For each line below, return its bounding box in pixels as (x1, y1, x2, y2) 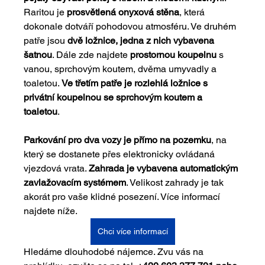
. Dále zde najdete (52, 49, 131, 60)
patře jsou (24, 34, 68, 46)
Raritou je (24, 6, 67, 18)
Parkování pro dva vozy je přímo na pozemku (24, 134, 212, 146)
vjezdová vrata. (24, 162, 89, 174)
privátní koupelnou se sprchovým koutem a (24, 91, 205, 103)
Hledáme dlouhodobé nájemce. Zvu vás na (24, 245, 206, 257)
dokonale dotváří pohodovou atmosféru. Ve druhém (24, 20, 239, 32)
